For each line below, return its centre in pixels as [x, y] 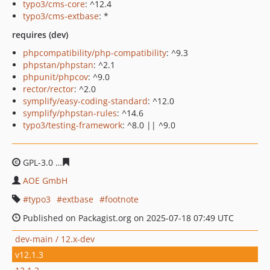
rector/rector [49, 89]
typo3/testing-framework [73, 125]
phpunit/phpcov [55, 77]
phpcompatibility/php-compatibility [95, 53]
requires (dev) [40, 35]
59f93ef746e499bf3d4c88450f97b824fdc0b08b [164, 162]
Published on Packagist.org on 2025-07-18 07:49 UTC [127, 218]
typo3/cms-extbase [61, 16]
